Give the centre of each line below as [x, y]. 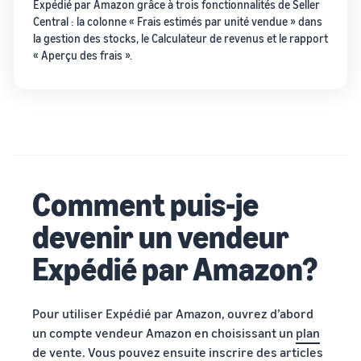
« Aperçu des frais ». [83, 55]
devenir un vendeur [161, 236]
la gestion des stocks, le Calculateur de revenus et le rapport [180, 38]
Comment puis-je [145, 204]
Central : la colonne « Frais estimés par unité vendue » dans [178, 21]
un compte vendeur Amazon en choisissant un [164, 333]
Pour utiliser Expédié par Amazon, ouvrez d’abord [173, 313]
